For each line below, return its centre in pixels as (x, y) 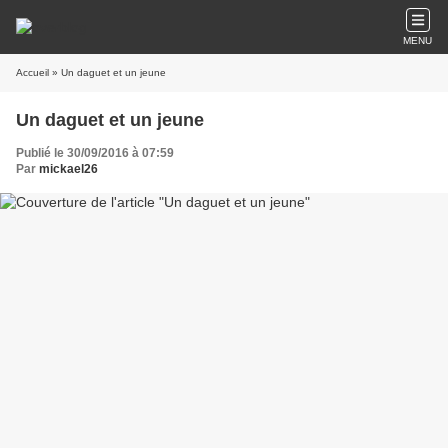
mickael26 (68, 169)
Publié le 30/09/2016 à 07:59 (95, 153)
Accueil (32, 72)
